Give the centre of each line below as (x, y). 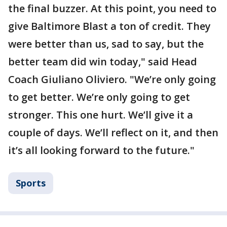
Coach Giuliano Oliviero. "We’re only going (112, 80)
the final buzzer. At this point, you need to (112, 9)
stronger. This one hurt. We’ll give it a (101, 115)
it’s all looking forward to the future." (101, 150)
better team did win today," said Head (103, 62)
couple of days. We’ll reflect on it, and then (113, 133)
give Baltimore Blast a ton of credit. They (109, 26)
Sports (31, 183)
